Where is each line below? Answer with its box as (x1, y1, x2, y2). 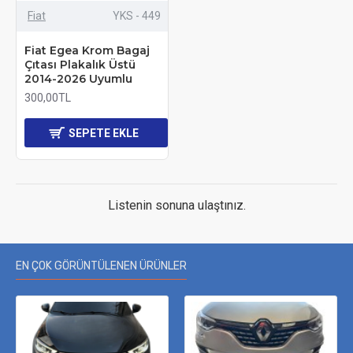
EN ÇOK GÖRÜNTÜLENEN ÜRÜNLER (16, 258, 187, 273)
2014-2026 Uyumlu (24, 72, 132, 87)
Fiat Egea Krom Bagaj (24, 43, 150, 58)
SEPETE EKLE (69, 126, 139, 139)
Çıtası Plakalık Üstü (24, 58, 136, 72)
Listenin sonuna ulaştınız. (107, 198, 246, 214)
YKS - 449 (112, 9, 161, 23)
